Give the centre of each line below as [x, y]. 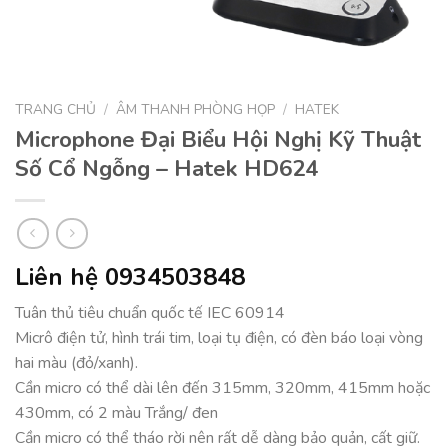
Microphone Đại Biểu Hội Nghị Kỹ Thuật [218, 139]
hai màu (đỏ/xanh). [76, 363]
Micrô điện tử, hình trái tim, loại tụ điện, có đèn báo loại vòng [219, 338]
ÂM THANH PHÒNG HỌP [196, 109]
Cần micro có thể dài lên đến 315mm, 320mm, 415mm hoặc [222, 388]
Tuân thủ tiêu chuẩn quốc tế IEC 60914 [150, 313]
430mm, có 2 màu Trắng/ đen [116, 413]
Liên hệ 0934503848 [130, 277]
